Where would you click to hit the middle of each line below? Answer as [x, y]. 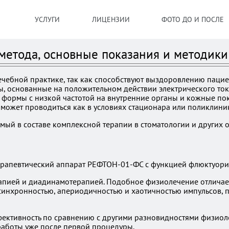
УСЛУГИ [47, 19]
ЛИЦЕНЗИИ [111, 19]
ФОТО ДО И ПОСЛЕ [193, 19]
